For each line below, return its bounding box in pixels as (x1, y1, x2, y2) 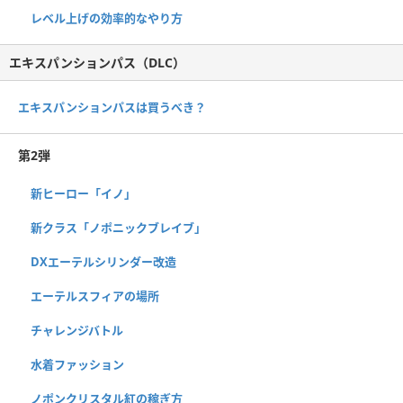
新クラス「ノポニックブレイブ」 (31, 219, 206, 237)
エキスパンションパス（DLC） (9, 54, 185, 72)
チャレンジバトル (31, 322, 123, 339)
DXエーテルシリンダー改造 (31, 254, 176, 271)
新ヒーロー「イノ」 (31, 185, 136, 202)
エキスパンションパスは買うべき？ (18, 99, 206, 116)
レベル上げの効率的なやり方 (31, 10, 183, 27)
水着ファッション (31, 356, 124, 373)
